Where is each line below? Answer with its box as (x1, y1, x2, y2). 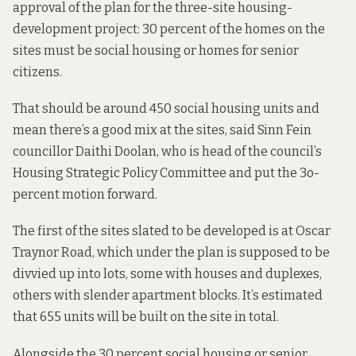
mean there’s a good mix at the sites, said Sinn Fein (13, 122, 311, 138)
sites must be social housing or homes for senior (13, 43, 299, 59)
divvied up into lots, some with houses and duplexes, (13, 266, 322, 282)
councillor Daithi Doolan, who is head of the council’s (13, 144, 322, 160)
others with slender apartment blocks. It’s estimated (13, 288, 323, 304)
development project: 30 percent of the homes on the (13, 21, 325, 37)
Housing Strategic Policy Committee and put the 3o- (13, 165, 319, 181)
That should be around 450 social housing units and (13, 101, 319, 117)
